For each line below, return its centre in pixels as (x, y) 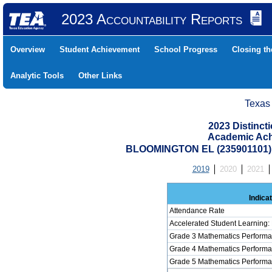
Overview (28, 49)
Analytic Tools (37, 76)
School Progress (186, 49)
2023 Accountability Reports (151, 19)
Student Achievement (100, 49)
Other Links (100, 76)
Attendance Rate (197, 211)
